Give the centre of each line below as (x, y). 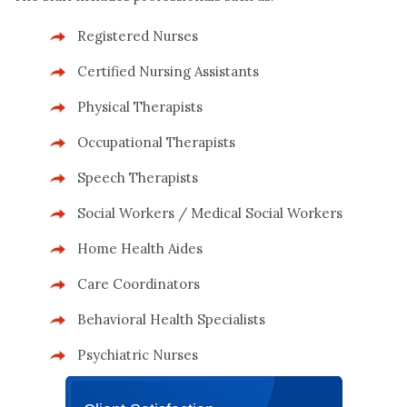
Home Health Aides (140, 248)
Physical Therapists (140, 106)
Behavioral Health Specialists (171, 319)
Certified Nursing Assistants (168, 71)
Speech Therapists (138, 177)
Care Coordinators (139, 283)
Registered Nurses (138, 35)
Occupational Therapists (156, 142)
